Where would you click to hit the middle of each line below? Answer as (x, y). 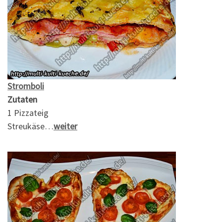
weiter (65, 126)
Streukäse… (30, 126)
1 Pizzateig (28, 112)
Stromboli (26, 86)
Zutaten (22, 99)
